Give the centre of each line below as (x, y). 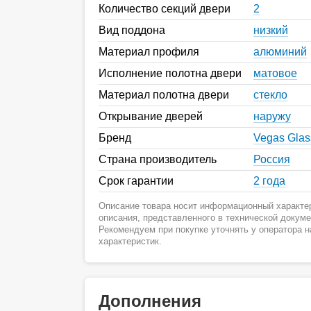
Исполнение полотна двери (170, 73)
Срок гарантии (136, 180)
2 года (269, 180)
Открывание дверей (151, 116)
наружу (272, 116)
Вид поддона (132, 30)
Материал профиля (149, 51)
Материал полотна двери (164, 94)
